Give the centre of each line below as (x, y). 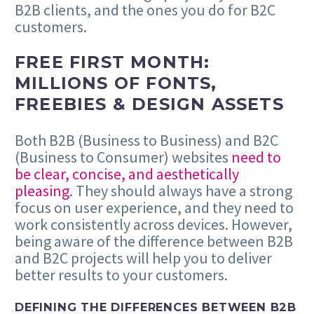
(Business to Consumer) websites (123, 157)
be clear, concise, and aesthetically (127, 174)
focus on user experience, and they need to (154, 208)
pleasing (42, 191)
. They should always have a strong (181, 191)
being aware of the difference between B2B (154, 241)
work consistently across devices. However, (153, 225)
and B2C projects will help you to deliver (143, 258)
